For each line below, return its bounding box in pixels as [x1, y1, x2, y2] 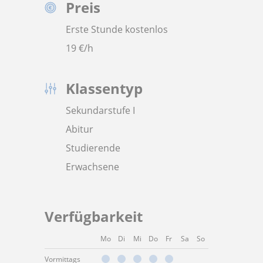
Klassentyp [66, 79, 143, 98]
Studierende [66, 141, 120, 154]
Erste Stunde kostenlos [66, 23, 168, 36]
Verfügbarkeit [45, 207, 143, 226]
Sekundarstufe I [66, 104, 135, 117]
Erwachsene [66, 160, 119, 173]
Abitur [66, 123, 93, 136]
